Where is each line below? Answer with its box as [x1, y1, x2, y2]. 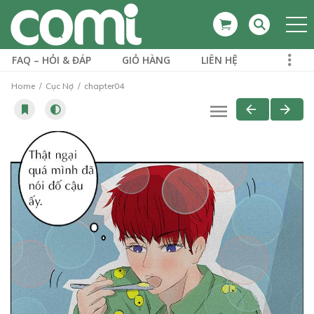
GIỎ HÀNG [122, 53, 170, 67]
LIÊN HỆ [201, 53, 238, 67]
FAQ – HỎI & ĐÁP [12, 53, 91, 67]
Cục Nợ [46, 81, 74, 91]
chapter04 [82, 81, 124, 91]
